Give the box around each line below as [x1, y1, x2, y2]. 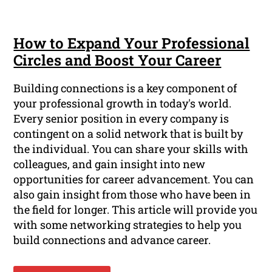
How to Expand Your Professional [13, 33, 250, 53]
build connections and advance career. [13, 233, 211, 248]
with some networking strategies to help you [13, 217, 242, 233]
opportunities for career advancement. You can [13, 172, 254, 187]
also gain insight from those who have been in [13, 187, 251, 202]
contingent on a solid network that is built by [13, 126, 243, 141]
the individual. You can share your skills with [13, 141, 249, 157]
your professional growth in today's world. [13, 96, 232, 111]
